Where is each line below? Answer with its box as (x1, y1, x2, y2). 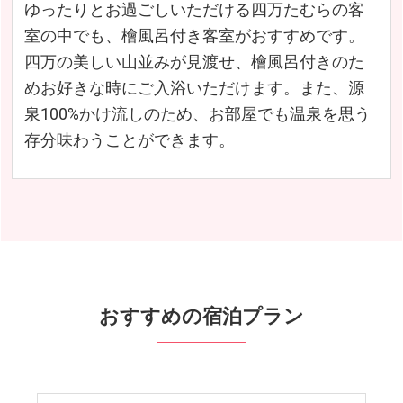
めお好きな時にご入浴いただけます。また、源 (23, 77, 364, 97)
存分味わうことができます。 (23, 130, 235, 149)
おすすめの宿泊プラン (99, 304, 304, 328)
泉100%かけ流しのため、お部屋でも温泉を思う (23, 103, 371, 123)
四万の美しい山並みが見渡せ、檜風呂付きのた (23, 51, 364, 71)
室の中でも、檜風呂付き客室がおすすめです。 (23, 25, 364, 45)
